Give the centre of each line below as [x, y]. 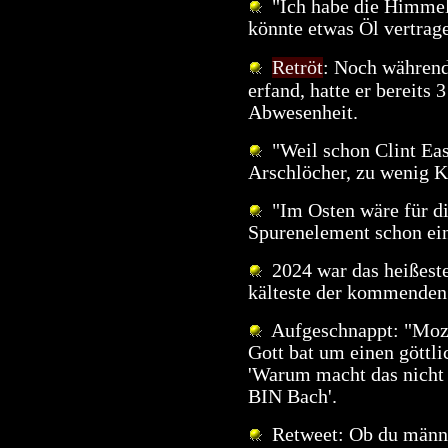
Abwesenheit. [303, 112]
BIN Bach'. [292, 396]
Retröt [297, 67]
